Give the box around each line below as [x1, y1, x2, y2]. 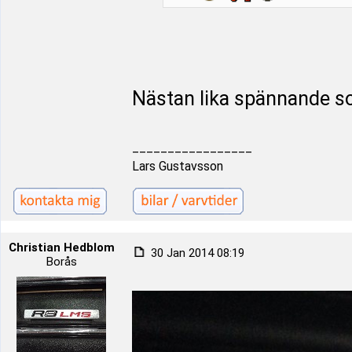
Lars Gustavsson [132, 159, 223, 174]
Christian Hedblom [8, 240, 115, 255]
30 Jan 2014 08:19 [148, 246, 244, 260]
